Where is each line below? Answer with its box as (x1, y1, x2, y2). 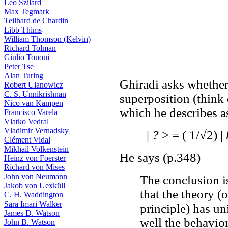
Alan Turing (4, 71, 43, 80)
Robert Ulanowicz (4, 80, 63, 89)
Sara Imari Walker (4, 199, 62, 208)
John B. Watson (4, 218, 55, 226)
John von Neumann (4, 172, 67, 181)
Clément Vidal (4, 135, 50, 144)
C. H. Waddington (4, 190, 63, 199)
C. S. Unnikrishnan (4, 90, 66, 98)
